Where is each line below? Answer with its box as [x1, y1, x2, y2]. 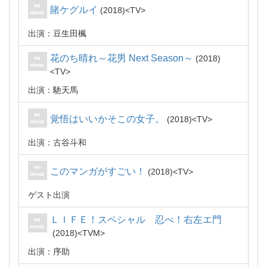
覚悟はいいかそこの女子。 [50, 114, 164, 124]
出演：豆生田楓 [28, 29, 86, 38]
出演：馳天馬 [28, 85, 78, 95]
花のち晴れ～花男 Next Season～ [50, 53, 193, 63]
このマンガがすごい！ [50, 166, 145, 176]
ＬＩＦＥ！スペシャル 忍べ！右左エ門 [50, 215, 222, 225]
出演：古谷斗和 [28, 138, 86, 147]
